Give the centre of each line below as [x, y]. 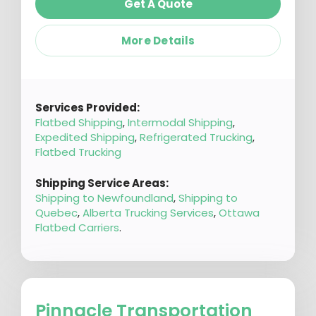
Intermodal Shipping [180, 122]
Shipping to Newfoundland [104, 197]
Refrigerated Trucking [196, 137]
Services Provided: [87, 108]
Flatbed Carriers [77, 227]
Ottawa [239, 212]
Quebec [56, 212]
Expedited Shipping [85, 137]
